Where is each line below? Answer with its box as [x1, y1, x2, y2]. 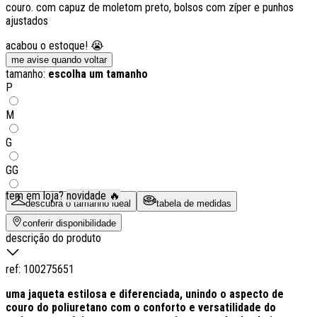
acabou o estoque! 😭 [6, 38, 104, 52]
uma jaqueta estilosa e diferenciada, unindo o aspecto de [6, 287, 284, 301]
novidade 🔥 [67, 188, 120, 202]
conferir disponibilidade [23, 217, 116, 229]
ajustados [6, 13, 48, 28]
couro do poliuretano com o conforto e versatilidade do [6, 300, 276, 314]
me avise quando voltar [11, 54, 107, 65]
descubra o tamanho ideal [25, 197, 131, 209]
